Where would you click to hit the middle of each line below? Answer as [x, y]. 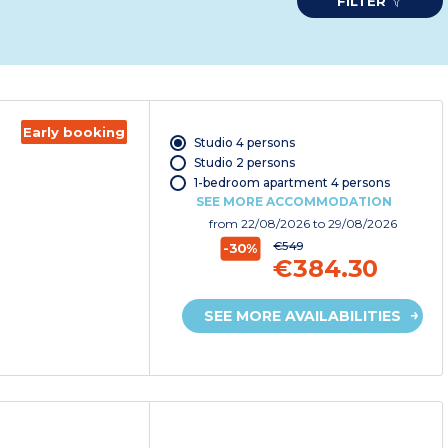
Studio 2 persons [244, 163]
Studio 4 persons [244, 143]
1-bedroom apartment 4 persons [291, 183]
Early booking [74, 132]
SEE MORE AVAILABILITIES [303, 316]
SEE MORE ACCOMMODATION [293, 202]
